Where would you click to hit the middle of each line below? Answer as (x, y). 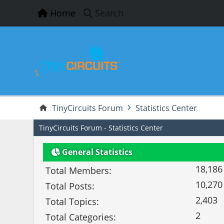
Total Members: (79, 170)
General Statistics (96, 152)
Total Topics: (72, 201)
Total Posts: (70, 186)
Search (109, 13)
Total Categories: (81, 217)
